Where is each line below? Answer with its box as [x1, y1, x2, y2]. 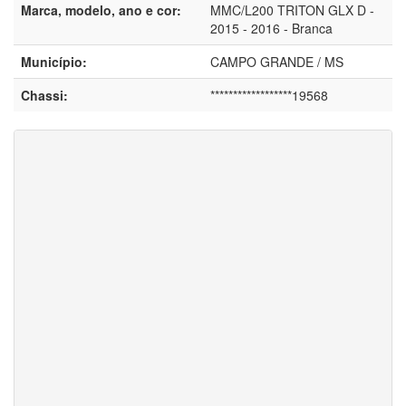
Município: [21, 53, 87, 72]
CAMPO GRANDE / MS [210, 53, 343, 72]
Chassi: [21, 86, 68, 105]
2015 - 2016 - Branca [210, 19, 333, 38]
